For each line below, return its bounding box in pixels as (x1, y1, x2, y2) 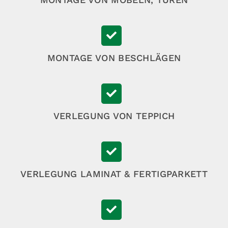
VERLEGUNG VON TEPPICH (53, 110, 175, 122)
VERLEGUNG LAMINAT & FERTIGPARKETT (20, 168, 208, 180)
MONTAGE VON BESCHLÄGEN (47, 52, 181, 64)
